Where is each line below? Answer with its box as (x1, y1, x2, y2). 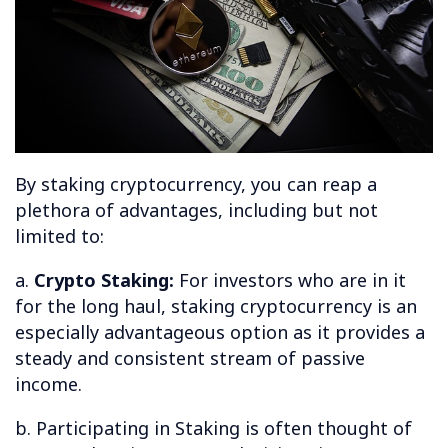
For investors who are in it (179, 267, 406, 292)
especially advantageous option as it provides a (15, 319, 425, 344)
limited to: (15, 223, 104, 248)
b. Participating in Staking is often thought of (15, 415, 412, 440)
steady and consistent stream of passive (15, 345, 365, 370)
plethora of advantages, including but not (15, 197, 378, 222)
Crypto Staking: (34, 267, 179, 292)
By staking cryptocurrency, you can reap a (15, 171, 377, 196)
